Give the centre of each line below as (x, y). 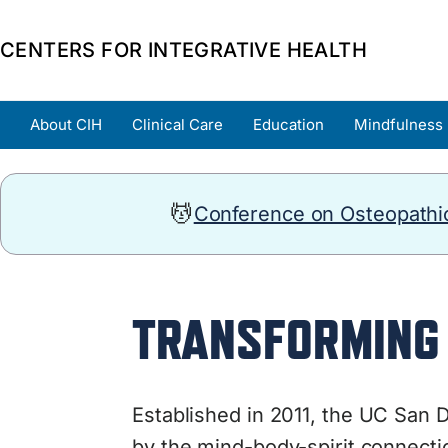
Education (288, 124)
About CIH (66, 124)
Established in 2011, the (245, 415)
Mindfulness (398, 124)
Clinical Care (177, 124)
